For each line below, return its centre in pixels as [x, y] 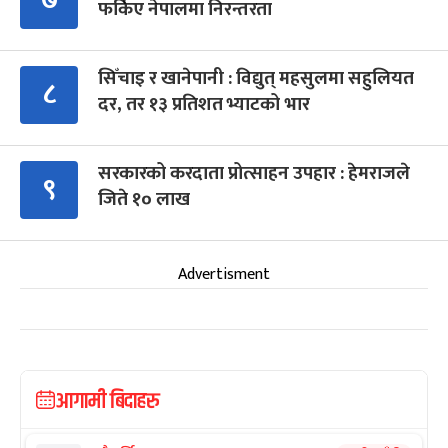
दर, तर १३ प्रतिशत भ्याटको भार [204, 104]
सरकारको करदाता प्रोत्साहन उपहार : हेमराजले [254, 173]
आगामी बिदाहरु [107, 401]
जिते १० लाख [144, 199]
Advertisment [224, 274]
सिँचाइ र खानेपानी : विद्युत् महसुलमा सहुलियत [256, 78]
